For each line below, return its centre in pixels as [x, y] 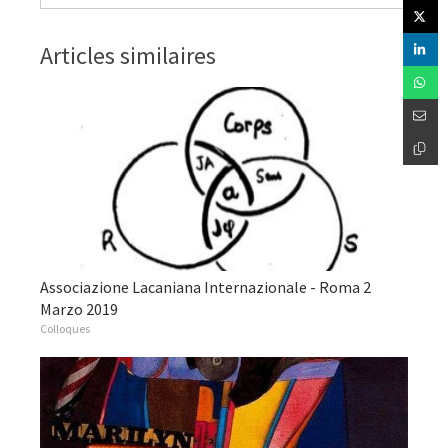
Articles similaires [128, 55]
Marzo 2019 [79, 309]
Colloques [65, 328]
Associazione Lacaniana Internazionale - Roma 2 [205, 287]
